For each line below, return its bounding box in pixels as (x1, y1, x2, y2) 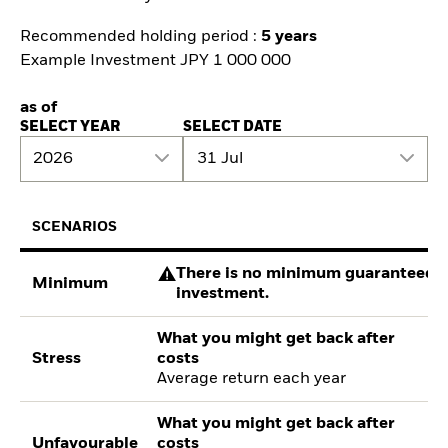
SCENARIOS (32, 220, 118, 235)
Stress (32, 351, 82, 368)
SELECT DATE (183, 119, 283, 134)
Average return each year (157, 371, 347, 388)
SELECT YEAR (20, 119, 120, 134)
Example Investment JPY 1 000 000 (20, 52, 291, 69)
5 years (261, 28, 317, 45)
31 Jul (196, 151, 243, 167)
